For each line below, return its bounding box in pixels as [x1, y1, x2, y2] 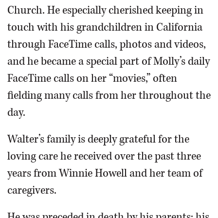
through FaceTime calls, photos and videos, [7, 37, 206, 52]
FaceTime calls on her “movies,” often [7, 71, 177, 86]
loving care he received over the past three [7, 149, 201, 163]
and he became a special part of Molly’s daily [7, 54, 210, 69]
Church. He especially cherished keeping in [7, 3, 203, 18]
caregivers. [7, 183, 56, 198]
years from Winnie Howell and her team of [7, 166, 202, 181]
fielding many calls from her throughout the [7, 88, 211, 103]
